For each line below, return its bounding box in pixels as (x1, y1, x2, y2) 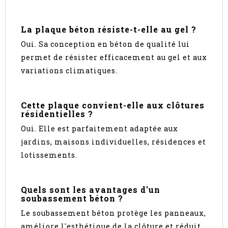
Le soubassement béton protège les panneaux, (21, 208, 206, 218)
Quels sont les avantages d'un (21, 184, 160, 195)
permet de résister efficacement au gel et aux (21, 52, 207, 63)
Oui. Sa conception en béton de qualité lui (21, 39, 190, 49)
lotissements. (21, 150, 77, 160)
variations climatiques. (21, 66, 118, 76)
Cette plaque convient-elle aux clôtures (21, 100, 205, 111)
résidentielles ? (21, 108, 93, 120)
